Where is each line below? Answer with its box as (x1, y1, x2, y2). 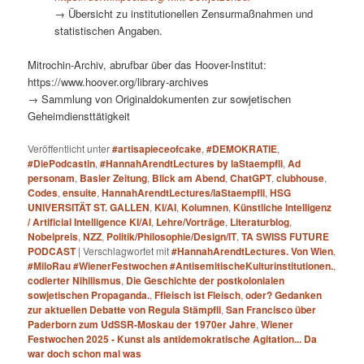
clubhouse (276, 171, 325, 186)
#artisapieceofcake (112, 141, 202, 157)
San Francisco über (226, 302, 317, 318)
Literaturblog (230, 214, 290, 230)
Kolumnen (181, 200, 229, 215)
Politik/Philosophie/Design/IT (106, 229, 237, 245)
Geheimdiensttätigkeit (28, 108, 131, 124)
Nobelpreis (28, 229, 79, 245)
